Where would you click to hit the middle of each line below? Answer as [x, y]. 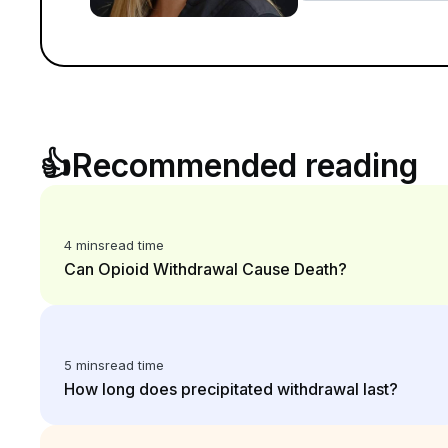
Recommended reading [245, 165]
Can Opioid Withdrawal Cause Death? [205, 269]
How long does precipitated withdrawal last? [231, 389]
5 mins [84, 365]
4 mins [84, 245]
